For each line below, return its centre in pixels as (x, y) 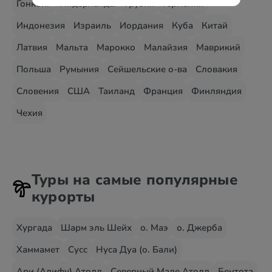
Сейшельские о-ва (147, 69)
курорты (63, 197)
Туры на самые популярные (135, 180)
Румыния (79, 69)
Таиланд (117, 91)
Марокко (116, 47)
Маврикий (218, 47)
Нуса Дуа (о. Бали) (137, 250)
